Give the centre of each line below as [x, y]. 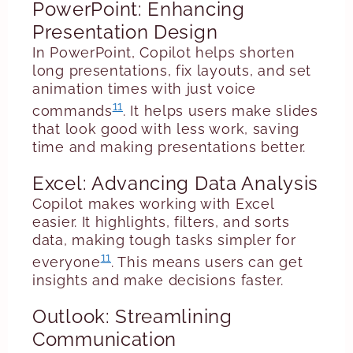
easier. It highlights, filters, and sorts [161, 222]
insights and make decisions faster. [158, 280]
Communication [105, 339]
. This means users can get [207, 262]
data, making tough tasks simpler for [164, 240]
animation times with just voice [144, 89]
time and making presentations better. [169, 147]
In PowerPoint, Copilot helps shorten [164, 52]
